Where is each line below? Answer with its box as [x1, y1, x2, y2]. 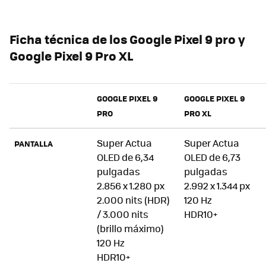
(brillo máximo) [97, 221, 164, 236]
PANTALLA [14, 138, 53, 150]
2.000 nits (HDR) [97, 193, 170, 207]
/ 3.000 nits [97, 207, 148, 221]
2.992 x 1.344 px [184, 179, 250, 193]
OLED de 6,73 [184, 150, 240, 164]
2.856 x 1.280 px [97, 179, 164, 193]
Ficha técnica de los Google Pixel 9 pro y [9, 30, 245, 49]
